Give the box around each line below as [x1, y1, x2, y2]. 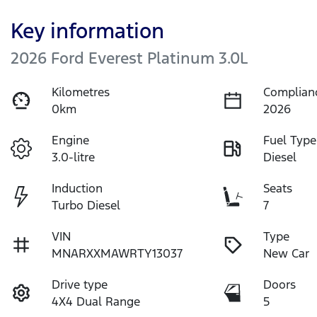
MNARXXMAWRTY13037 [52, 245, 183, 261]
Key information [11, 17, 164, 44]
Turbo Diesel [52, 197, 121, 213]
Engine [52, 132, 90, 148]
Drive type [52, 276, 108, 292]
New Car [263, 245, 310, 261]
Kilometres [52, 83, 110, 100]
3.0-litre [52, 149, 96, 165]
